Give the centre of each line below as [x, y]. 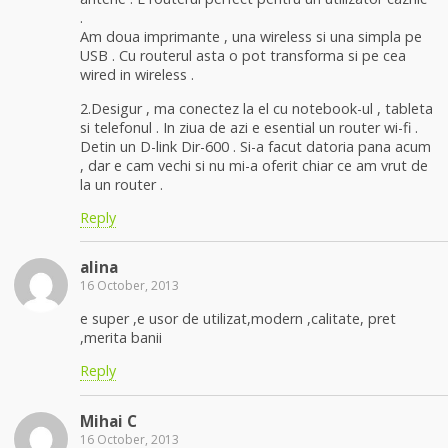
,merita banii [121, 337]
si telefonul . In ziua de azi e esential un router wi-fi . [249, 127]
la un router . [121, 184]
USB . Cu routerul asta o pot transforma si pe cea [243, 56]
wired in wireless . [137, 75]
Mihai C [108, 420]
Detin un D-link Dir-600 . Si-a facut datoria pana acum [255, 146]
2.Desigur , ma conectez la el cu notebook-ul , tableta [256, 108]
